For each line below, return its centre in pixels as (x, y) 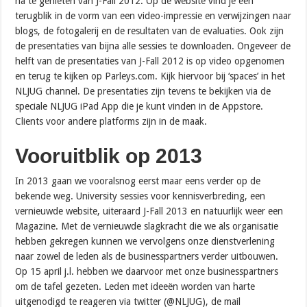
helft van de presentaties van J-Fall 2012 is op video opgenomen (150, 61)
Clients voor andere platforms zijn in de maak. (111, 121)
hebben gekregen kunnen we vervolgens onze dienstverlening (145, 241)
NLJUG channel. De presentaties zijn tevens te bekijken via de (143, 91)
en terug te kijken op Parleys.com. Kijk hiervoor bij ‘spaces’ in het (150, 76)
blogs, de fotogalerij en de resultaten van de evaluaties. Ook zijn (150, 30)
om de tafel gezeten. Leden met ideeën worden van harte (135, 286)
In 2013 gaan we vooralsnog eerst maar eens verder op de (138, 181)
